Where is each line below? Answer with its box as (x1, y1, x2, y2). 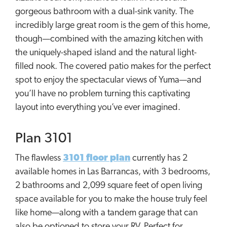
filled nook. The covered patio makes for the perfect (15, 61, 211, 71)
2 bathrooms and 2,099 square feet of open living (15, 180, 202, 191)
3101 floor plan (63, 153, 130, 163)
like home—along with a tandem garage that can (15, 208, 198, 218)
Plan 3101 (15, 131, 72, 146)
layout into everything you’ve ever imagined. (15, 102, 180, 112)
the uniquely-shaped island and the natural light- (15, 48, 197, 58)
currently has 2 (130, 153, 187, 163)
